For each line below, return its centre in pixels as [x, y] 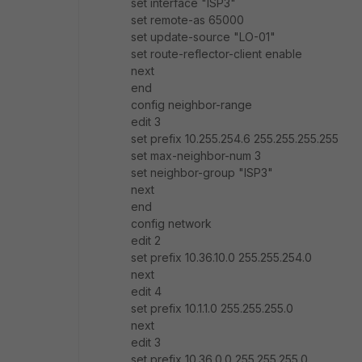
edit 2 [146, 240]
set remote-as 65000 [187, 20]
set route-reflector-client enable [217, 54]
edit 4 [146, 291]
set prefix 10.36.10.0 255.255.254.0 [221, 257]
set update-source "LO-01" [203, 37]
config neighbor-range [192, 105]
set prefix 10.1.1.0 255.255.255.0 [212, 308]
